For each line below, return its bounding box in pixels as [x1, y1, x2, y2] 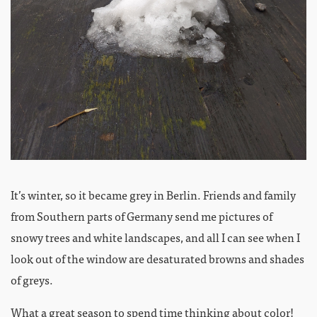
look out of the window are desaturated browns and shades [11, 248, 304, 267]
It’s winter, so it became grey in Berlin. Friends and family [11, 185, 296, 204]
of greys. [11, 270, 53, 289]
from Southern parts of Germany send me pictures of [11, 206, 272, 225]
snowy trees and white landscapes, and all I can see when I [11, 227, 300, 246]
